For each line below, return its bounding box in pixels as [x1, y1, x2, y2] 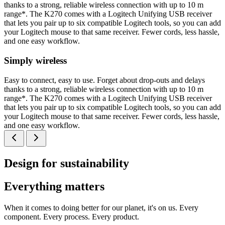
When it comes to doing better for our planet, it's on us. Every [4, 203, 198, 212]
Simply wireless [4, 55, 67, 66]
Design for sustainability [4, 156, 129, 170]
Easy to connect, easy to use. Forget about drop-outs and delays [4, 75, 205, 84]
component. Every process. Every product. [4, 212, 139, 221]
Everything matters [4, 180, 104, 193]
